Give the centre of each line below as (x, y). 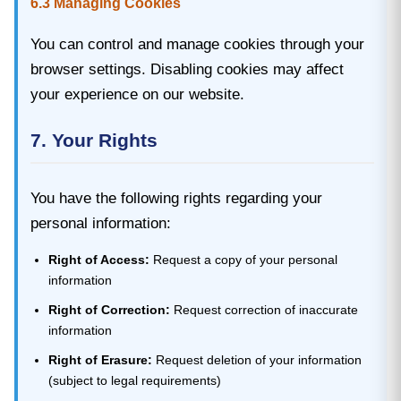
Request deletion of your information (256, 359)
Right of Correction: (109, 309)
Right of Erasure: (100, 359)
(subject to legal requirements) (134, 380)
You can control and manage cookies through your (197, 44)
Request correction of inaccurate (264, 309)
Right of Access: (98, 259)
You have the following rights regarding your (176, 198)
